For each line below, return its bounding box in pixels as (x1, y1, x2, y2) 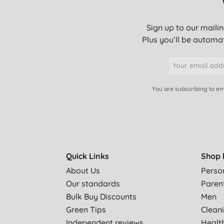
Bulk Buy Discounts (65, 191, 136, 202)
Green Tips (65, 204, 106, 215)
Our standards (65, 178, 120, 189)
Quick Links (65, 151, 109, 161)
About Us (65, 165, 100, 176)
